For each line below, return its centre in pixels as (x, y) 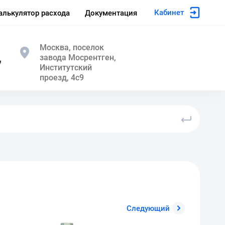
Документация (111, 13)
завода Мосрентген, (78, 58)
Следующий (148, 208)
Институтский (66, 68)
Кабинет (169, 13)
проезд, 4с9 (62, 78)
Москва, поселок (72, 47)
